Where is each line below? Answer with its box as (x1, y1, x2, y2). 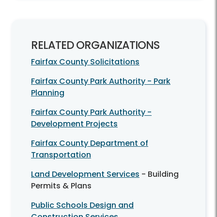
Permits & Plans (31, 180, 92, 192)
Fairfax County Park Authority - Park (31, 76, 170, 87)
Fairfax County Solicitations (31, 56, 139, 68)
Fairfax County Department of (31, 138, 148, 149)
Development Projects (31, 118, 118, 130)
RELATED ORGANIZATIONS (31, 37, 159, 53)
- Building (139, 169, 179, 180)
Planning (31, 87, 64, 99)
